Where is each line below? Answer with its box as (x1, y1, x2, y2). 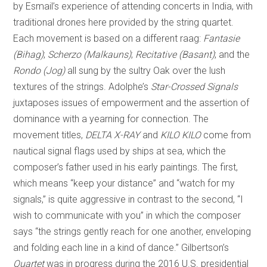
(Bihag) (13, 48, 44, 60)
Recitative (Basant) (135, 48, 215, 60)
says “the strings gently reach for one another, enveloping (13, 225, 252, 237)
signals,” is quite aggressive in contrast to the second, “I (13, 193, 244, 205)
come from (201, 129, 252, 141)
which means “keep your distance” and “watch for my (13, 177, 235, 189)
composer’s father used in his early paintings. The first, (13, 161, 238, 173)
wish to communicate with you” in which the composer (13, 209, 241, 221)
